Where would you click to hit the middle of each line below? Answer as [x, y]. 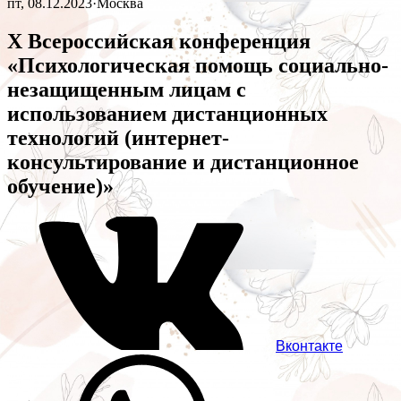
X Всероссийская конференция [159, 42]
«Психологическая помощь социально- [198, 66]
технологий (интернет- [118, 138]
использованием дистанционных [167, 114]
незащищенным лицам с [127, 90]
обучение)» [60, 187]
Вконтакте [309, 346]
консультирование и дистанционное [183, 162]
